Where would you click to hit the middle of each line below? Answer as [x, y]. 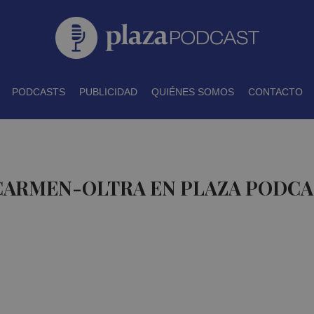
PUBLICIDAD [108, 92]
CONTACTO [275, 92]
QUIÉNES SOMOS [192, 92]
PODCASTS [38, 92]
